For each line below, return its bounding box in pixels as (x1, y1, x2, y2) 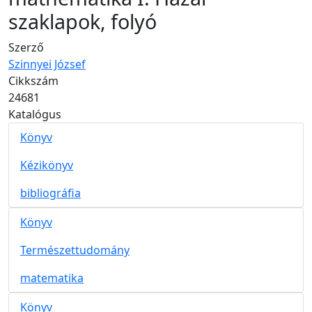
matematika (20, 270, 84, 286)
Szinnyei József (8, 56, 86, 72)
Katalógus (8, 107, 61, 122)
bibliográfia (20, 185, 81, 201)
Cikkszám (8, 73, 58, 88)
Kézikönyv (20, 157, 73, 173)
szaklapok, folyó (8, 8, 157, 35)
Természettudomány (20, 242, 130, 258)
